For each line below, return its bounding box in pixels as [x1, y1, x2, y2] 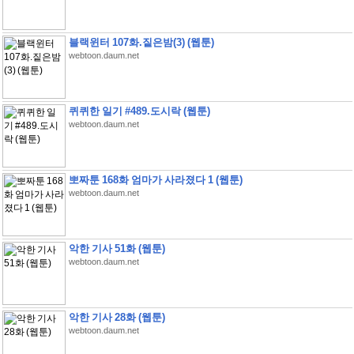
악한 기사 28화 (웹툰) [68, 311, 165, 323]
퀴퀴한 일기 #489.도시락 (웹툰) [68, 105, 210, 117]
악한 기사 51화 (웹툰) [68, 243, 165, 254]
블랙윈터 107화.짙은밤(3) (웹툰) [68, 36, 214, 48]
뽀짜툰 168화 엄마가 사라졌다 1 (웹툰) [68, 174, 243, 186]
